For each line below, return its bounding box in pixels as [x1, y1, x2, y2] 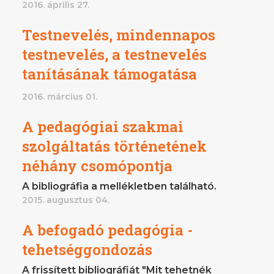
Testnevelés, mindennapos [22, 24, 215, 45]
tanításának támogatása [22, 64, 197, 84]
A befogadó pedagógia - [22, 220, 193, 240]
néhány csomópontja [22, 155, 172, 176]
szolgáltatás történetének [22, 136, 207, 156]
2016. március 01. [22, 91, 97, 102]
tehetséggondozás [22, 239, 152, 259]
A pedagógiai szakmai [22, 116, 183, 136]
